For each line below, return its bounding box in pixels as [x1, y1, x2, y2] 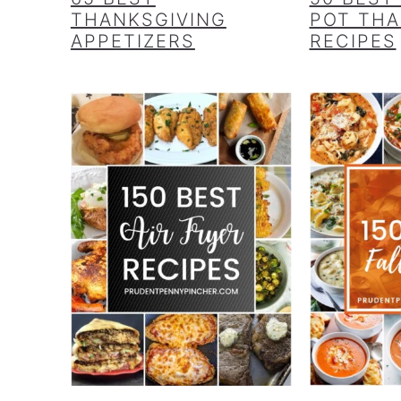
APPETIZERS [70, 30, 195, 52]
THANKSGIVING [70, 8, 226, 30]
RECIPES [309, 30, 397, 52]
